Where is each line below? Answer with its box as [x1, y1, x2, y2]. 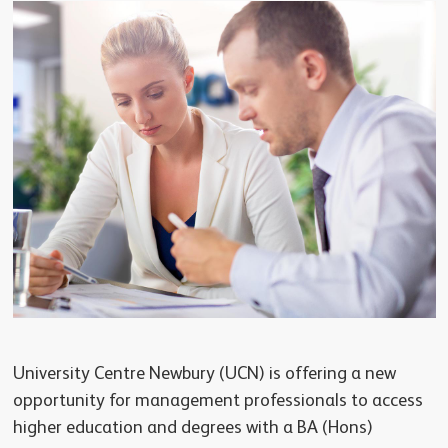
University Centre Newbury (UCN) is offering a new [12, 365, 396, 384]
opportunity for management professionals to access [12, 392, 423, 411]
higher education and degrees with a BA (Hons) [12, 419, 373, 438]
